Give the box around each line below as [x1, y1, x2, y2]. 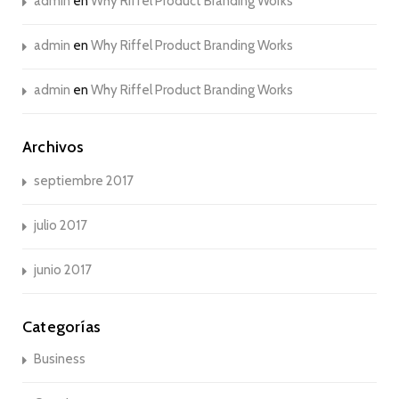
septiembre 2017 [34, 172, 134, 189]
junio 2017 [34, 261, 92, 278]
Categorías [22, 316, 101, 337]
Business [34, 350, 85, 367]
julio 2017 [34, 216, 87, 233]
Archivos [22, 136, 85, 157]
